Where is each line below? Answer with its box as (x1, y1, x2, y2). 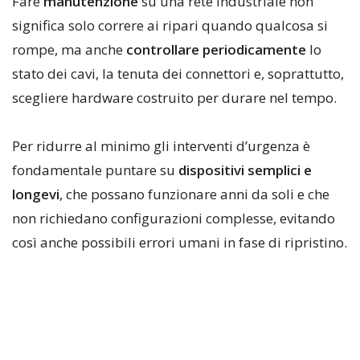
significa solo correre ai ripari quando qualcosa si (12, 16, 328, 35)
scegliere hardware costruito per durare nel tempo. (12, 88, 337, 108)
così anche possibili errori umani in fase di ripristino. (12, 233, 347, 252)
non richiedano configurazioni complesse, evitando (12, 209, 335, 228)
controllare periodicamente (126, 40, 309, 59)
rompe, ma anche (12, 40, 126, 59)
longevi (12, 185, 59, 204)
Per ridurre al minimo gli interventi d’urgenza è (12, 137, 310, 156)
